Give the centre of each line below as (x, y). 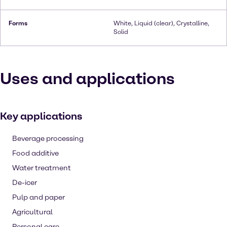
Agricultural (32, 212)
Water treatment (42, 168)
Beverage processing (48, 139)
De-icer (25, 183)
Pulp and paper (39, 197)
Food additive (35, 153)
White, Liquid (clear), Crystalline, (161, 23)
